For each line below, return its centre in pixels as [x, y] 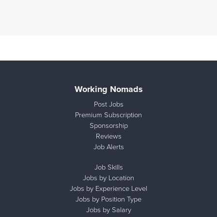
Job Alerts [108, 146]
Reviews [108, 136]
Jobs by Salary [108, 209]
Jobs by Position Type [108, 199]
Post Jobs [108, 104]
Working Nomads [108, 89]
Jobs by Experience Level [108, 188]
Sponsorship [108, 125]
